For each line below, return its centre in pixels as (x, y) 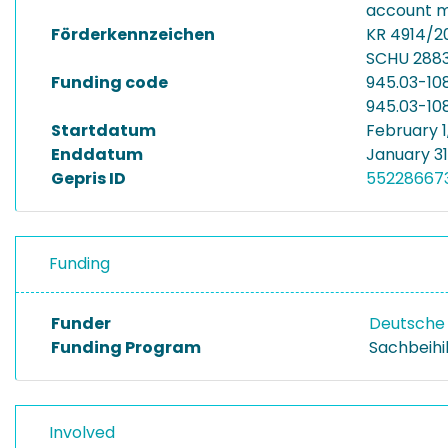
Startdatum (103, 130)
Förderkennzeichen (133, 34)
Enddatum (97, 154)
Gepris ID (88, 178)
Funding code (109, 82)
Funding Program (126, 347)
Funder (81, 323)
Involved (82, 432)
